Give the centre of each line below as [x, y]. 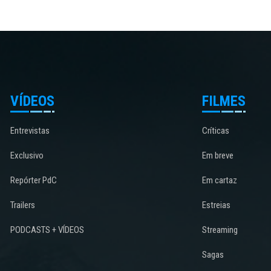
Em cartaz [220, 181]
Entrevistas [30, 131]
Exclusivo [27, 156]
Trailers [22, 205]
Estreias [217, 205]
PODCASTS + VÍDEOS [47, 230]
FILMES [224, 101]
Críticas [216, 131]
